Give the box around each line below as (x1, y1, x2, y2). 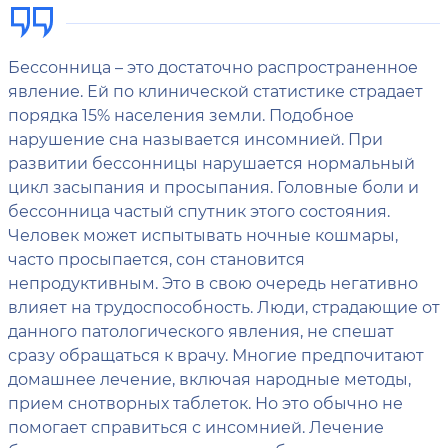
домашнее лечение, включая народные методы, (8, 367, 411, 389)
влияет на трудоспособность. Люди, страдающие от (8, 295, 440, 317)
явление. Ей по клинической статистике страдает (8, 79, 423, 101)
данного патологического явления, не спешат (8, 319, 394, 341)
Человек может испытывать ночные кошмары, (8, 223, 398, 245)
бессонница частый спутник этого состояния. (8, 199, 390, 221)
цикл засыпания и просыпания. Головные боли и (8, 175, 419, 197)
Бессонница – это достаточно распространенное (8, 55, 418, 77)
